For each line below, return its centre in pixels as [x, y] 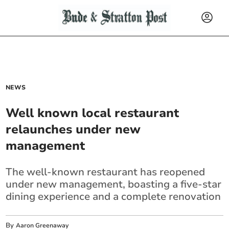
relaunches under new [73, 129]
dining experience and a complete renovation [113, 197]
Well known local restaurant [93, 113]
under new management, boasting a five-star [114, 184]
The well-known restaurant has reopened [106, 172]
